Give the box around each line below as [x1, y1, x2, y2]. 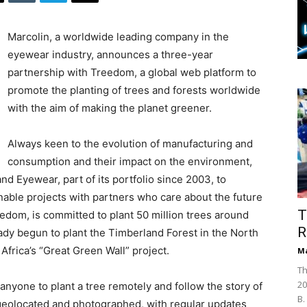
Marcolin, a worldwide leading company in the [8, 30, 229, 44]
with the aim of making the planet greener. [8, 101, 212, 115]
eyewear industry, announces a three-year [8, 48, 213, 62]
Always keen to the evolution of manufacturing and [8, 137, 253, 151]
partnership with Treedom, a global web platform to [8, 66, 256, 79]
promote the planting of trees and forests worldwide [8, 84, 260, 97]
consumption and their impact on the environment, [8, 155, 252, 169]
